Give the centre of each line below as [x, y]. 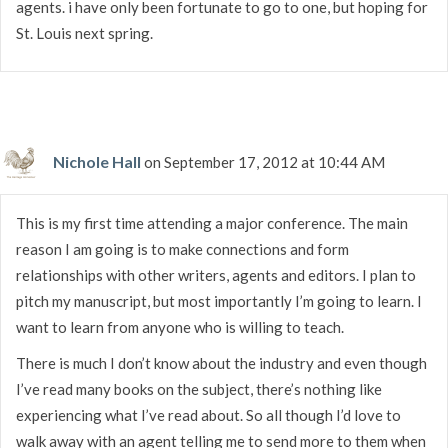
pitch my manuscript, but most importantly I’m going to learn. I [219, 300]
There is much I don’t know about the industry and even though [221, 362]
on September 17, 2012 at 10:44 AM [264, 161]
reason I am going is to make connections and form [182, 248]
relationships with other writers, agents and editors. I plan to [216, 274]
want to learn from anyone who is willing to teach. [180, 326]
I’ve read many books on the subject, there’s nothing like [199, 388]
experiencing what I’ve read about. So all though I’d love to [208, 414]
